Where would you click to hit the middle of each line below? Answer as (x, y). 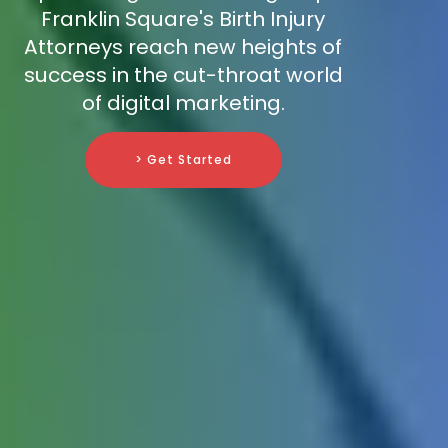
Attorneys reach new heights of (183, 47)
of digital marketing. (183, 103)
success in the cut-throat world (183, 75)
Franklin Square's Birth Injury (183, 19)
